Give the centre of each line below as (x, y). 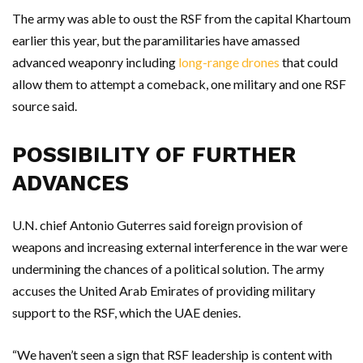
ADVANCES (70, 183)
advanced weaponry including (95, 62)
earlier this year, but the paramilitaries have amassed (156, 40)
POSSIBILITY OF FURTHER (154, 155)
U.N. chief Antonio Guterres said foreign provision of (158, 225)
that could (309, 62)
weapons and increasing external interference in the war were (180, 247)
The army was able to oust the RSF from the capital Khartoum (181, 18)
